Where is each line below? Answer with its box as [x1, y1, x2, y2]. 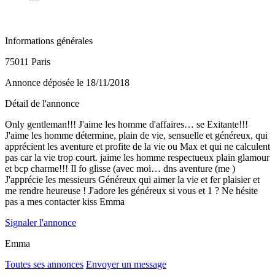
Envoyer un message [86, 258, 166, 269]
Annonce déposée [5, 77, 77, 88]
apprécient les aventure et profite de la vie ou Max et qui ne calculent [5, 141, 270, 152]
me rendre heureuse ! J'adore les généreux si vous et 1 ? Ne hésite [5, 185, 258, 196]
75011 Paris [5, 56, 50, 67]
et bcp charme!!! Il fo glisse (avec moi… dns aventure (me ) [5, 163, 235, 174]
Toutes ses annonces [5, 258, 83, 269]
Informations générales [5, 35, 93, 46]
